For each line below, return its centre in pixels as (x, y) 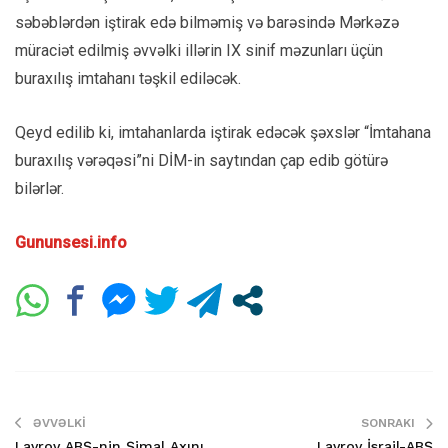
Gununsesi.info (71, 242)
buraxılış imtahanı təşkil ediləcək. (128, 78)
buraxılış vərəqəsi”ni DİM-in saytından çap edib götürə (201, 160)
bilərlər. (39, 188)
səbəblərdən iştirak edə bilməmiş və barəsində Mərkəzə (207, 22)
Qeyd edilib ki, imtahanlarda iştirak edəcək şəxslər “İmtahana (223, 132)
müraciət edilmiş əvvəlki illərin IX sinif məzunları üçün (199, 50)
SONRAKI (388, 422)
